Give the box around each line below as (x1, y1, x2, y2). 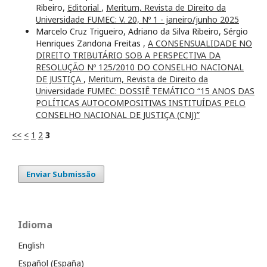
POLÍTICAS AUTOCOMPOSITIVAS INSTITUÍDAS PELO (36, 97, 246, 109)
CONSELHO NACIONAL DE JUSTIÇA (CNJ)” (36, 109, 200, 121)
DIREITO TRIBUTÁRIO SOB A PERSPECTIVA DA (36, 49, 221, 61)
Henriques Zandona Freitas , (36, 38, 148, 49)
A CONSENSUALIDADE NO (148, 38, 252, 49)
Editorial (67, 2, 101, 14)
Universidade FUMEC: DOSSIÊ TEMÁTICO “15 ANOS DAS (36, 85, 254, 97)
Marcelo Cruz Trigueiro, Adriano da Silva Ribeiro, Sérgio (36, 26, 248, 38)
